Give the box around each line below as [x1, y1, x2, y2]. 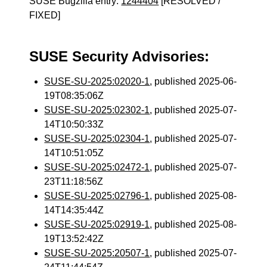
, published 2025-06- [150, 76, 237, 86]
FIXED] [29, 10, 61, 20]
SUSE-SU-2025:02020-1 [44, 76, 150, 86]
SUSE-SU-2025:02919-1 [44, 219, 150, 229]
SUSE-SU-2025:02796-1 [44, 191, 150, 201]
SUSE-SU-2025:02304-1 [44, 133, 150, 144]
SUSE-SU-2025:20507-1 [44, 248, 150, 258]
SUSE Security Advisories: [29, 48, 210, 64]
